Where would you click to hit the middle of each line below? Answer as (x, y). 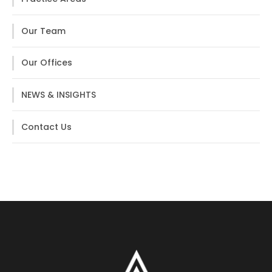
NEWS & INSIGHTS (59, 95)
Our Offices (47, 63)
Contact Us (46, 127)
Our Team (43, 31)
